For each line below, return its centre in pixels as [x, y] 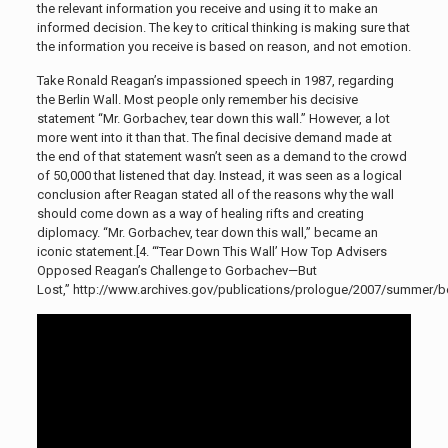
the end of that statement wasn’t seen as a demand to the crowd [221, 156]
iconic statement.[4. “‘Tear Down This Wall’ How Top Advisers [211, 251]
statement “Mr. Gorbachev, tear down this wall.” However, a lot [213, 118]
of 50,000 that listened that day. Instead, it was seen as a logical [219, 175]
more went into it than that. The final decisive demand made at [214, 137]
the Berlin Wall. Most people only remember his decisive [197, 99]
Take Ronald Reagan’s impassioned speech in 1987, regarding [215, 80]
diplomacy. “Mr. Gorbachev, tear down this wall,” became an [207, 232]
